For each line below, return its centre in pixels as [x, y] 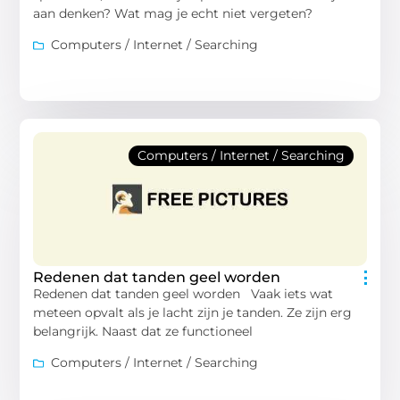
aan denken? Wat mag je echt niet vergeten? [173, 13]
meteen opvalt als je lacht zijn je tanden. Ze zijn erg [193, 313]
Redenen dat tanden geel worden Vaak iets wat [183, 294]
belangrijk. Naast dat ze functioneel [143, 332]
